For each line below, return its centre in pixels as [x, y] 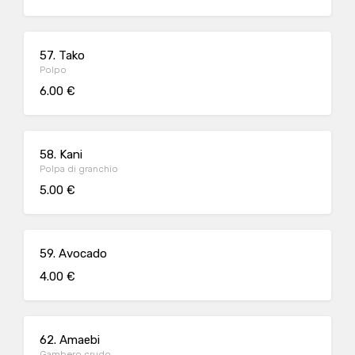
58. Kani [61, 155]
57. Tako [62, 55]
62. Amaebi [70, 340]
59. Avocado [73, 254]
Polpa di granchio [79, 169]
